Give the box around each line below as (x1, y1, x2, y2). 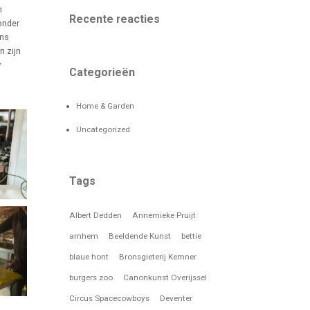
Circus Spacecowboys (69, 293, 150, 303)
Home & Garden (76, 100, 135, 111)
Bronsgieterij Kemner (119, 251, 197, 262)
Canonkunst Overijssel (123, 272, 208, 282)
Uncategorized (76, 124, 131, 134)
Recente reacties (69, 12, 161, 26)
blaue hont (69, 251, 109, 262)
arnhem (69, 230, 99, 241)
